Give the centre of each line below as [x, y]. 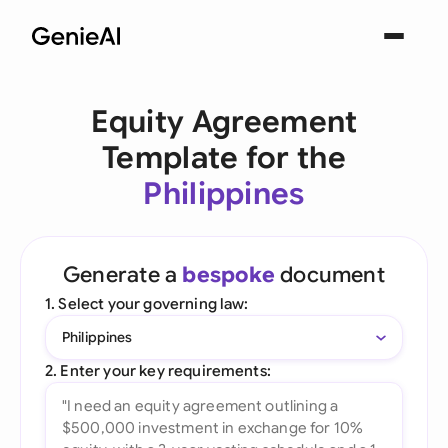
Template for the [224, 158]
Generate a [123, 274]
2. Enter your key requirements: [158, 370]
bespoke [228, 274]
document [329, 274]
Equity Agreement [224, 122]
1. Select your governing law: [147, 303]
